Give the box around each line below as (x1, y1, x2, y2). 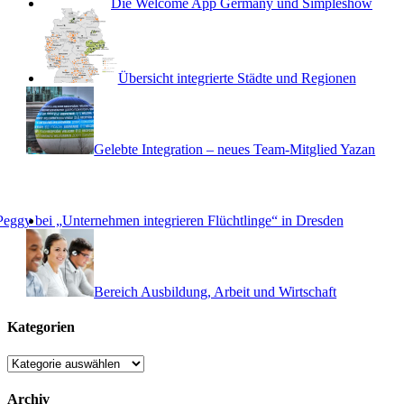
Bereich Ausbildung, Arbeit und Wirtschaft (94, 284, 337, 300)
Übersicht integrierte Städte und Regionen (117, 70, 356, 87)
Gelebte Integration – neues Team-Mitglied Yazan (94, 142, 376, 158)
